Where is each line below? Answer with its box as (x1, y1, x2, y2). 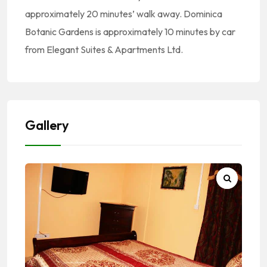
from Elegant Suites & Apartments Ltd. (25, 43, 183, 55)
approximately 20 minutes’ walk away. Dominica (25, 7, 222, 20)
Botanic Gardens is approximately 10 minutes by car (25, 25, 235, 38)
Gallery (25, 116, 69, 133)
